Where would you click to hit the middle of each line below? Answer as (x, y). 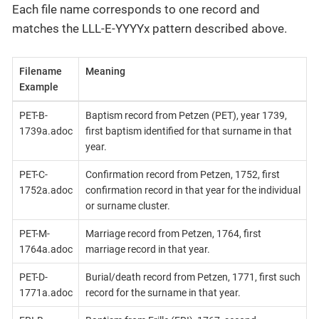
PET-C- (33, 174)
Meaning (105, 71)
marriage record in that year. (147, 249)
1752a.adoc (46, 190)
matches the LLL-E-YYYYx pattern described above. (150, 29)
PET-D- (33, 277)
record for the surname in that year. (163, 292)
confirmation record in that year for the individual (193, 190)
